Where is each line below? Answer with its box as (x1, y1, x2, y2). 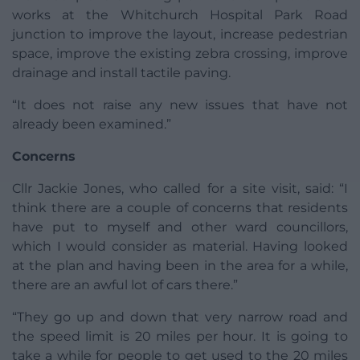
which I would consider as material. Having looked (12, 239, 348, 255)
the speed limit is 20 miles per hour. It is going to (12, 329, 348, 345)
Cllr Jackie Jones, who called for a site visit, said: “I (12, 181, 348, 197)
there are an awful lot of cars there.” (12, 277, 238, 293)
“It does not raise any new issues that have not (12, 97, 348, 113)
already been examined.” (12, 117, 171, 133)
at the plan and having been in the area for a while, (12, 258, 348, 274)
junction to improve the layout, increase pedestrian (12, 27, 348, 43)
